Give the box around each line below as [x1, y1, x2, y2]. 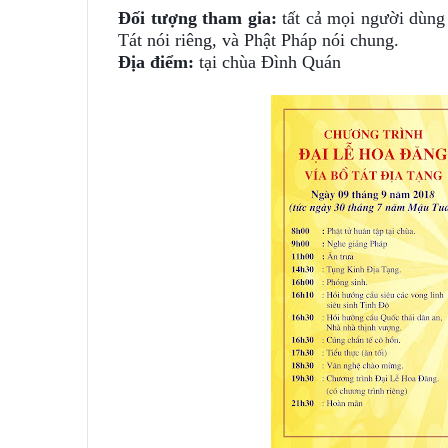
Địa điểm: [118, 52, 194, 72]
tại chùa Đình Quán [194, 52, 346, 72]
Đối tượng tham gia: [118, 8, 277, 28]
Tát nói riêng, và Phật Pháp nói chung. [118, 30, 399, 50]
